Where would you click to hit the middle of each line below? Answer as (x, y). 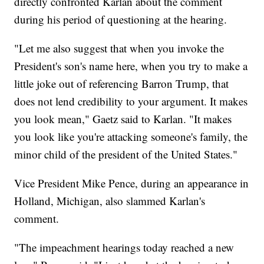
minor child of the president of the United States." (126, 154)
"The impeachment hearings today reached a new (124, 247)
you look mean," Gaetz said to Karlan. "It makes (123, 119)
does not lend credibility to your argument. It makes (131, 101)
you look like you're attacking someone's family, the (131, 137)
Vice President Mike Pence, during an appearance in (132, 183)
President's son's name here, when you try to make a (131, 66)
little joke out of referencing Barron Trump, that (122, 84)
